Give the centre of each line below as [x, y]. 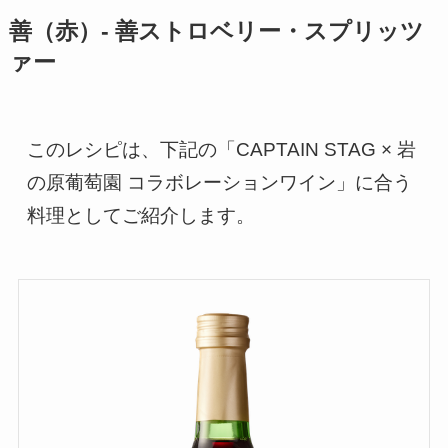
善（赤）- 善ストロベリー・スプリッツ [216, 32]
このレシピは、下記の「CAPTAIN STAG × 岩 [222, 149]
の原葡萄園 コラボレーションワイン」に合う [220, 182]
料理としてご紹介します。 [141, 215]
